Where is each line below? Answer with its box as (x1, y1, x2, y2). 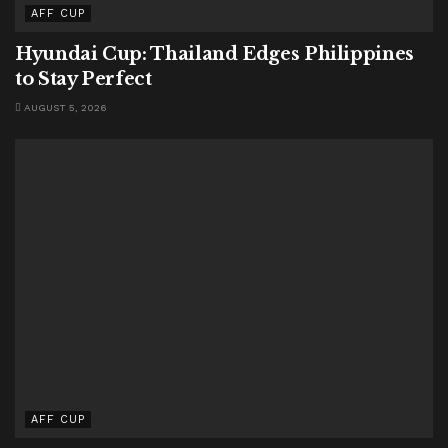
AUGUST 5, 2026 (21, 101, 107, 113)
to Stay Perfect (15, 67, 152, 90)
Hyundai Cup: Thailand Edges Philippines (15, 42, 414, 65)
